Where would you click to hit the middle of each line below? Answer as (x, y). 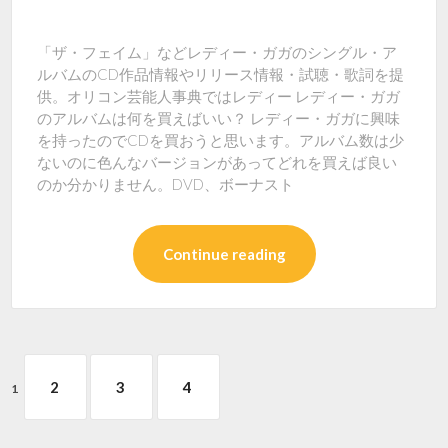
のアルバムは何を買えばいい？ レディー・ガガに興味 (219, 118)
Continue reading (224, 254)
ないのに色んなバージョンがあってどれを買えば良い (217, 162)
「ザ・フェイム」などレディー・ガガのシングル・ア (217, 52)
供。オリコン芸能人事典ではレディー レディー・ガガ (219, 96)
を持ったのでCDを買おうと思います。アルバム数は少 (221, 140)
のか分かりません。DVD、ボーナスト (166, 184)
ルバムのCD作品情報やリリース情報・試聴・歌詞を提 (221, 74)
